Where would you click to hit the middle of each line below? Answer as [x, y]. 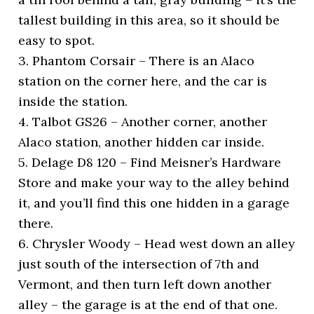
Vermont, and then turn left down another [145, 284]
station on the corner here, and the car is [143, 81]
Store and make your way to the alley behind [154, 182]
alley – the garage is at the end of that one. [148, 304]
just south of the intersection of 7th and [139, 264]
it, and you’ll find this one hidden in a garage [154, 203]
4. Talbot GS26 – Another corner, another [143, 121]
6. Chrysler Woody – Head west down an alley [157, 243]
